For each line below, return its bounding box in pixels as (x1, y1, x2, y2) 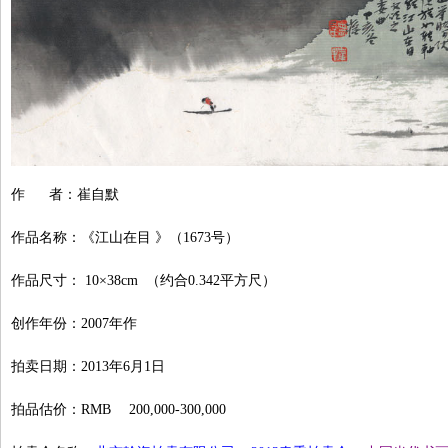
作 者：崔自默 (11, 187, 119, 202)
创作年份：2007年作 (11, 316, 137, 331)
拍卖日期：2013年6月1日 (11, 359, 165, 374)
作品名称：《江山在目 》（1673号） (11, 230, 239, 245)
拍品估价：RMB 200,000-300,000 (11, 402, 226, 417)
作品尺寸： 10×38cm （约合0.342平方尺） (11, 273, 276, 288)
